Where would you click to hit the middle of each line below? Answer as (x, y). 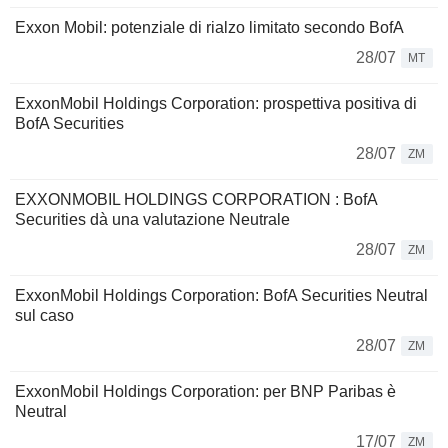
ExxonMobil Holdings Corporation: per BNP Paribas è (205, 392)
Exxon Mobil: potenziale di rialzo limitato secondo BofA (209, 28)
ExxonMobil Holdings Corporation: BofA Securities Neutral (221, 296)
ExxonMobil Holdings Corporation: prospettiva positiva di (216, 104)
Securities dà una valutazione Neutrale (152, 220)
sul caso (44, 316)
